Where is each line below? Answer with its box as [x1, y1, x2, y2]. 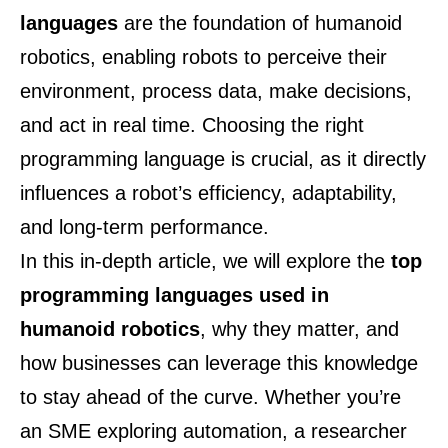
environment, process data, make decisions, [20, 80, 412, 102]
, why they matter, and [200, 318, 399, 340]
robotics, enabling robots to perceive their [20, 46, 387, 68]
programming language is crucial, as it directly [20, 148, 426, 170]
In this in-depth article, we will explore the [20, 250, 391, 272]
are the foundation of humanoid [118, 12, 402, 34]
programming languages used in [20, 284, 329, 306]
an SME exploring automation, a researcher [20, 420, 407, 442]
